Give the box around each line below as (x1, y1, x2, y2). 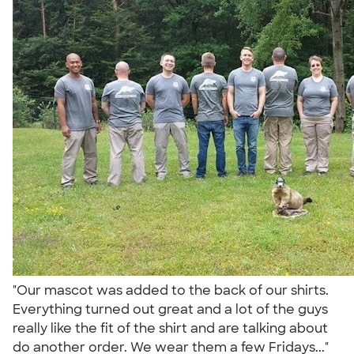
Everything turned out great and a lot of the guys (13, 300, 328, 318)
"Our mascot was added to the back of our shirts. (13, 281, 329, 299)
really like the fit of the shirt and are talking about (13, 319, 328, 337)
